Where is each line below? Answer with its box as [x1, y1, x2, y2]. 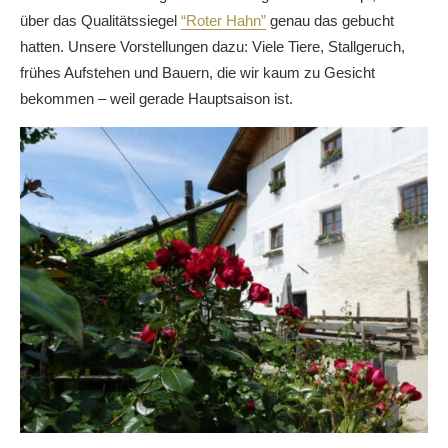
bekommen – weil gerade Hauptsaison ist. [20, 90, 293, 107]
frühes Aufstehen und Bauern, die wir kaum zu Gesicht [20, 64, 375, 81]
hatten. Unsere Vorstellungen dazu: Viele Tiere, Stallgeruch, [20, 38, 405, 55]
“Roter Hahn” [181, 12, 266, 29]
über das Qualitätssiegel [20, 12, 181, 29]
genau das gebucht [266, 12, 394, 29]
